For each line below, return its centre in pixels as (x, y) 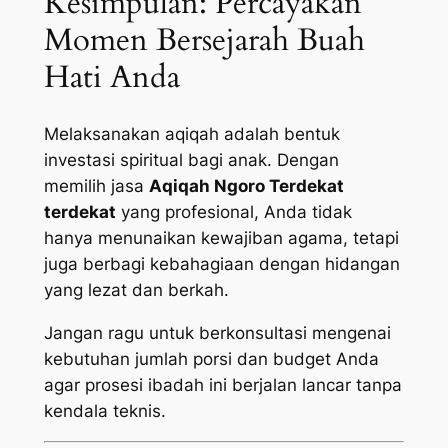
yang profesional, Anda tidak (233, 212)
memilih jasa (96, 186)
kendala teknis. (104, 411)
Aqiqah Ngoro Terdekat (246, 186)
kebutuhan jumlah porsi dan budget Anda (211, 359)
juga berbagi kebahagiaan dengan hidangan (221, 264)
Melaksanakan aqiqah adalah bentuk (191, 134)
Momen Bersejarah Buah (204, 39)
